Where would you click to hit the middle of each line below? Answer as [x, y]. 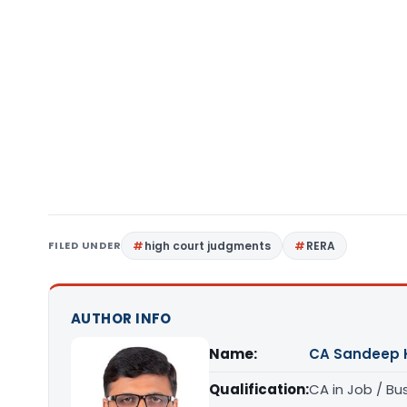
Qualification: [259, 389]
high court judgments [208, 246]
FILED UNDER [85, 245]
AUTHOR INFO [121, 318]
